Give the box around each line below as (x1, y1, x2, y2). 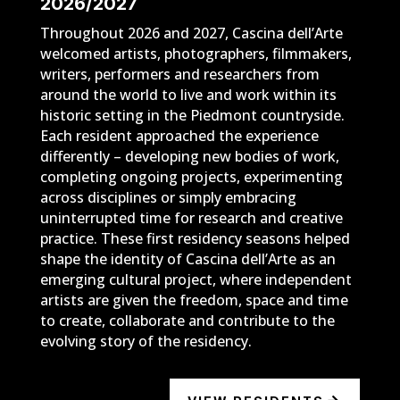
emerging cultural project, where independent (39, 269, 352, 289)
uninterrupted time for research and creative (39, 207, 343, 228)
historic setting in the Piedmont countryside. (39, 104, 345, 125)
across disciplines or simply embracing (39, 187, 296, 207)
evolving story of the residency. (39, 330, 252, 351)
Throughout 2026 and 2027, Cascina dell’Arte (39, 22, 343, 43)
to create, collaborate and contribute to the (39, 310, 335, 330)
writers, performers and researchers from (39, 63, 320, 84)
